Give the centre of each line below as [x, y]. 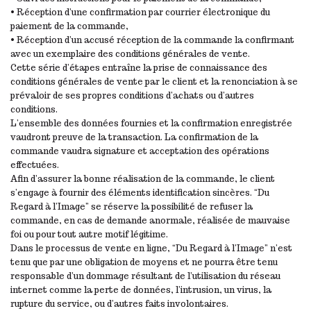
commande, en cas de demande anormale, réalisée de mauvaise [150, 220]
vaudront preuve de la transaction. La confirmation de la [134, 137]
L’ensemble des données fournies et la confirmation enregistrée [151, 123]
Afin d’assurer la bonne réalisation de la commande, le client [143, 179]
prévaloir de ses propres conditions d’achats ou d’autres [132, 95]
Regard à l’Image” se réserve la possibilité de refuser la [132, 207]
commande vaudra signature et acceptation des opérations [140, 151]
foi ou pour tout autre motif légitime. [89, 234]
